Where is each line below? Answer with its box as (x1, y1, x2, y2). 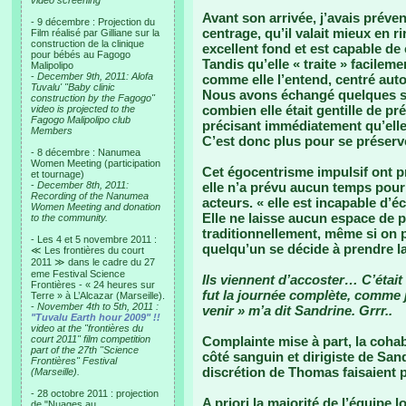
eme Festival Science (31, 268, 125, 279)
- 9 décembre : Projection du (31, 16, 155, 27)
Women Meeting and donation (31, 201, 160, 212)
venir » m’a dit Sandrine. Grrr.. (202, 303, 392, 318)
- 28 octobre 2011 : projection (31, 388, 159, 399)
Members (31, 125, 72, 136)
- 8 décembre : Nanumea (31, 147, 140, 158)
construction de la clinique (31, 38, 144, 49)
